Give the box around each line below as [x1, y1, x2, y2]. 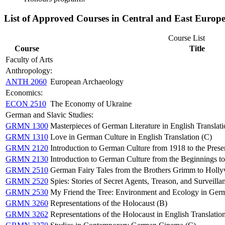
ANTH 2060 [6, 77, 47, 86]
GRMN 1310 [6, 132, 48, 141]
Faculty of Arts [6, 55, 53, 64]
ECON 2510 [6, 99, 46, 108]
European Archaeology [50, 77, 124, 86]
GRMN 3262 [6, 209, 48, 218]
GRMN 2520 [6, 176, 48, 185]
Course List [168, 33, 205, 42]
